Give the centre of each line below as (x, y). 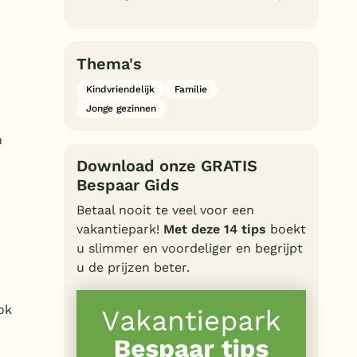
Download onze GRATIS (167, 165)
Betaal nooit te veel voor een (165, 210)
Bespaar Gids (128, 184)
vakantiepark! (120, 229)
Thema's (109, 63)
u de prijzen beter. (133, 267)
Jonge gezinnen (122, 108)
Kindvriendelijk (121, 89)
